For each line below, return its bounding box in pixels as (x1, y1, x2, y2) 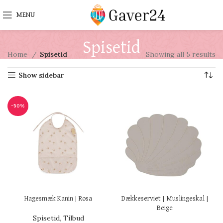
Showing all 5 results (146, 50, 216, 59)
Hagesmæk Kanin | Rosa (24, 195, 92, 203)
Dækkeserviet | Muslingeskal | (121, 195, 209, 203)
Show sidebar (18, 71, 65, 80)
